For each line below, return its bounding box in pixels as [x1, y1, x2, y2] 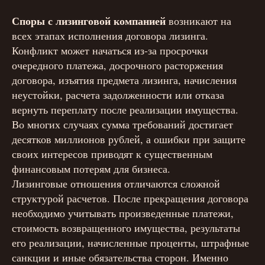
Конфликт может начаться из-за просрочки [12, 43, 208, 57]
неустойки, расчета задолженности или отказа [12, 88, 224, 102]
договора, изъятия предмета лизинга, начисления [12, 73, 237, 87]
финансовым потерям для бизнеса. [12, 161, 170, 176]
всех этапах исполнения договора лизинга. [12, 28, 208, 43]
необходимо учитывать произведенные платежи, [12, 206, 234, 220]
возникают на [166, 14, 231, 28]
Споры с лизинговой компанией [12, 13, 166, 28]
